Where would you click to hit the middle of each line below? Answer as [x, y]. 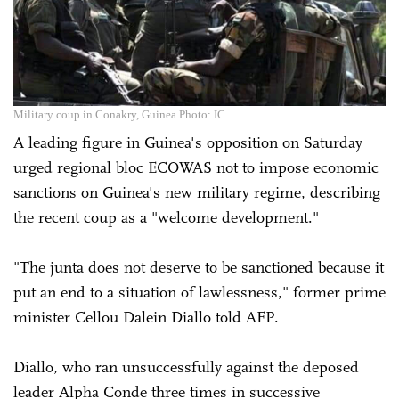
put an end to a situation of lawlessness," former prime [199, 292]
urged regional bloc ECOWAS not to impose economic [196, 167]
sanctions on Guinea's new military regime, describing [197, 192]
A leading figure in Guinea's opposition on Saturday [188, 142]
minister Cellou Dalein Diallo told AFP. [146, 317]
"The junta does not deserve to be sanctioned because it [199, 267]
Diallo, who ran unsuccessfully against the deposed [186, 366]
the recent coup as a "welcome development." [166, 217]
